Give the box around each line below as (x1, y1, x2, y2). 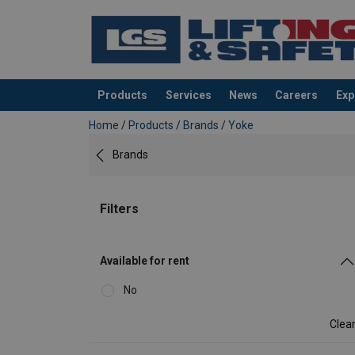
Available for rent (100, 254, 189, 268)
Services (165, 88, 212, 101)
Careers (275, 88, 319, 101)
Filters (100, 201, 139, 217)
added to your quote (89, 103, 200, 119)
